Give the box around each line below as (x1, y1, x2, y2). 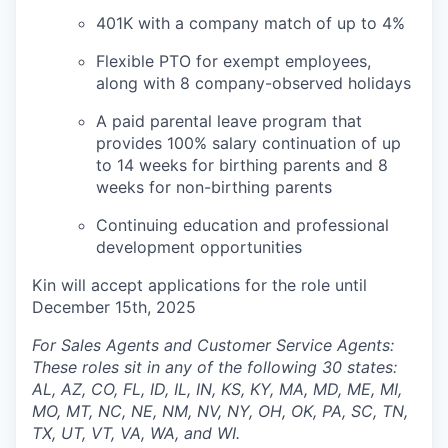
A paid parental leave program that (96, 111, 362, 132)
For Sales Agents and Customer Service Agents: (32, 335, 394, 356)
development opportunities (96, 237, 302, 258)
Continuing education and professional (96, 215, 389, 236)
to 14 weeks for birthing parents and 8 (96, 155, 388, 176)
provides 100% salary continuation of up (96, 133, 401, 154)
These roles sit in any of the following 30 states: (32, 357, 397, 378)
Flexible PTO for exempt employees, (96, 51, 371, 72)
